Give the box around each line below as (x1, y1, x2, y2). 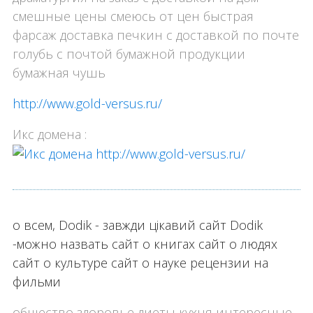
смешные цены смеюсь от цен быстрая (12, 7, 254, 24)
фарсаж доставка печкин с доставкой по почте (12, 26, 299, 43)
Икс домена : (12, 125, 87, 143)
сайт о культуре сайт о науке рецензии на (12, 254, 268, 272)
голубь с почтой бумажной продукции (12, 45, 245, 62)
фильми (12, 273, 61, 291)
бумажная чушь (12, 64, 105, 81)
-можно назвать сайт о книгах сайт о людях (12, 235, 277, 253)
